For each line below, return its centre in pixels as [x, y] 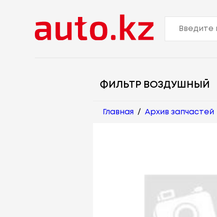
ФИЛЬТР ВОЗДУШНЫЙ [155, 85]
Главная [118, 112]
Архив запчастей [179, 112]
